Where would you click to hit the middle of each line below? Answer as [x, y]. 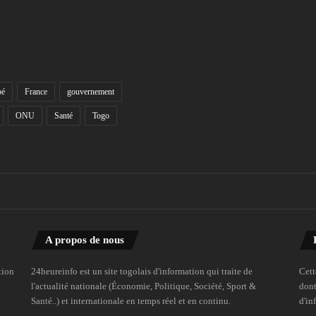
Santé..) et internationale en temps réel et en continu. [131, 301]
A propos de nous [85, 240]
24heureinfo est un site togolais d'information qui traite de [142, 272]
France [36, 92]
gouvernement [91, 92]
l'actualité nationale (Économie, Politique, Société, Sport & [144, 286]
